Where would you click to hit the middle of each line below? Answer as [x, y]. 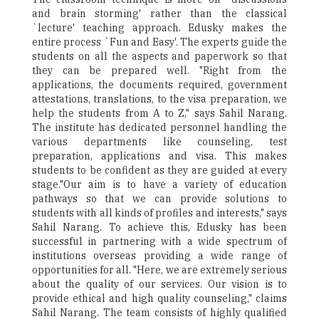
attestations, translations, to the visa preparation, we [159, 99]
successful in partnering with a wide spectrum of [159, 241]
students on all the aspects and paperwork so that [159, 56]
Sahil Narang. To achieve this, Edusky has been [159, 227]
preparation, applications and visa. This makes [159, 156]
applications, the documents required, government [159, 85]
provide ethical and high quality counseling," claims [159, 298]
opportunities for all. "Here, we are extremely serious [159, 270]
